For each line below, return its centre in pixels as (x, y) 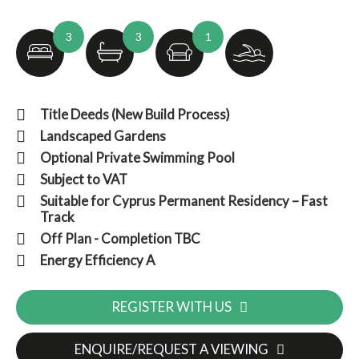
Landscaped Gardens (103, 136)
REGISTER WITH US (171, 307)
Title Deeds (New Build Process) (135, 114)
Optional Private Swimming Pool (137, 157)
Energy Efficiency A (97, 260)
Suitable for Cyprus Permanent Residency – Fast (184, 201)
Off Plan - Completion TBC (120, 238)
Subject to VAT (84, 179)
